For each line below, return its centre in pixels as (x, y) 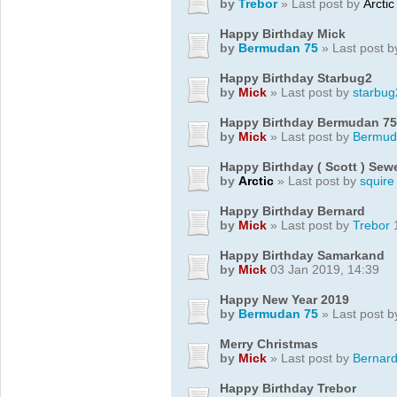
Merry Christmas (269, 343)
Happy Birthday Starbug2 (296, 78)
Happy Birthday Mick (283, 33)
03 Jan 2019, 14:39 (323, 269)
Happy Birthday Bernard (292, 210)
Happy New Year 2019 (284, 299)
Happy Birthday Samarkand (302, 255)
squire (377, 180)
